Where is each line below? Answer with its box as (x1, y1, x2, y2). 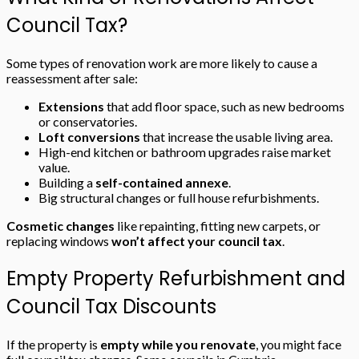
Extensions (38, 98, 104, 114)
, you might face (256, 336, 341, 352)
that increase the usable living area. (140, 128, 333, 144)
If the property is (6, 336, 100, 352)
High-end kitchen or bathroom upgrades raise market (38, 143, 331, 159)
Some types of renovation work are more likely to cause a (6, 54, 317, 71)
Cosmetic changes (6, 217, 115, 233)
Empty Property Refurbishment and (6, 264, 345, 292)
